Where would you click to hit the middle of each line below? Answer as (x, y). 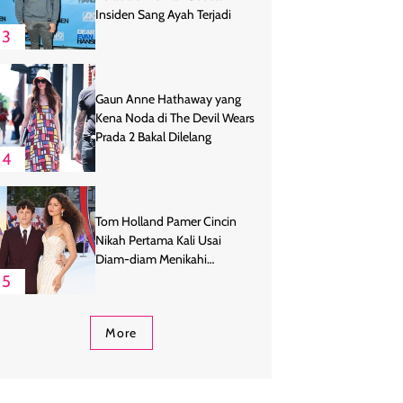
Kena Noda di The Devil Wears (175, 117)
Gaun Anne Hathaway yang (168, 99)
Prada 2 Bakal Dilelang (153, 136)
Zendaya (119, 278)
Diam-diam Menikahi (151, 259)
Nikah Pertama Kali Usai (158, 240)
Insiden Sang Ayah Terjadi (163, 14)
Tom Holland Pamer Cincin (166, 221)
